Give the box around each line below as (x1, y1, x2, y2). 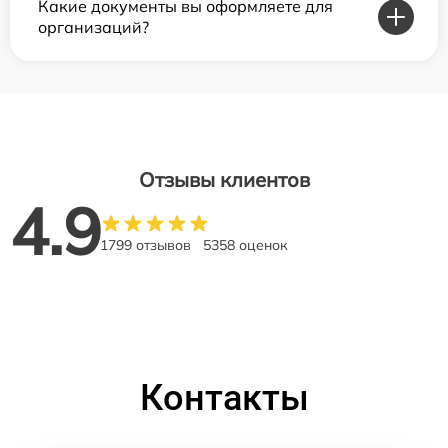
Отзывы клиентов (138, 167, 310, 193)
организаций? (38, 17, 149, 38)
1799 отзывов (100, 236, 191, 255)
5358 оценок (203, 236, 288, 255)
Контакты (139, 377, 309, 420)
